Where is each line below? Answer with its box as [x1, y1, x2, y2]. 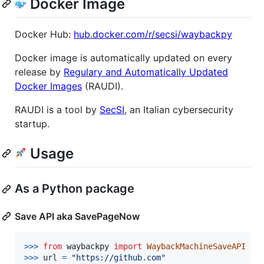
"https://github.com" [71, 253, 166, 263]
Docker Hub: [15, 28, 74, 41]
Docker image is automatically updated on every [15, 52, 232, 64]
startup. [15, 118, 49, 130]
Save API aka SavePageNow [15, 210, 140, 223]
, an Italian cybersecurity [124, 104, 233, 116]
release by [15, 66, 64, 78]
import [114, 242, 142, 252]
